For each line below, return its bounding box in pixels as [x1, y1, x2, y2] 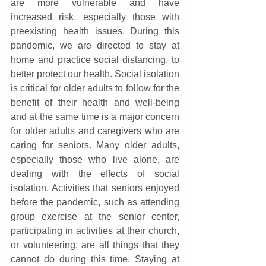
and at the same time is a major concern [11, 111, 179, 122]
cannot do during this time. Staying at [11, 254, 179, 264]
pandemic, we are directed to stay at [11, 40, 179, 50]
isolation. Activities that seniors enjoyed [11, 182, 179, 193]
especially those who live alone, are [11, 154, 179, 164]
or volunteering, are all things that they [11, 239, 179, 250]
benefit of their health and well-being [11, 97, 179, 107]
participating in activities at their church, [11, 225, 179, 236]
